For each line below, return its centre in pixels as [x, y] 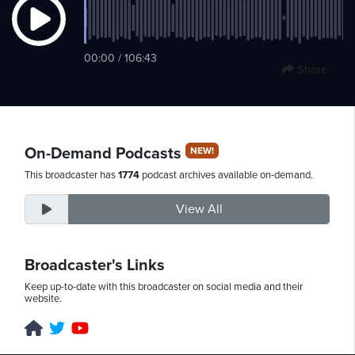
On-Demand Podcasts [105, 153]
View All [199, 209]
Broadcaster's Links [95, 265]
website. [43, 298]
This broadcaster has [71, 175]
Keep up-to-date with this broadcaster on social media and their [164, 286]
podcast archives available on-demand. [226, 175]
